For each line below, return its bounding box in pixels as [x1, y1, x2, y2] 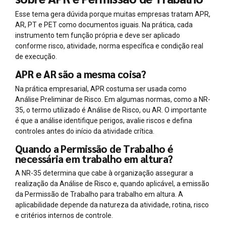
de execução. [15, 52, 57, 61]
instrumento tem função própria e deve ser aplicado [15, 31, 180, 40]
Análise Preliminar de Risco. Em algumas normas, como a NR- [15, 95, 210, 103]
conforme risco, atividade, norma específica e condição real [15, 42, 203, 50]
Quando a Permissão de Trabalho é [15, 141, 174, 155]
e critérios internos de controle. [15, 211, 113, 220]
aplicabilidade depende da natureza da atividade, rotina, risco [15, 201, 209, 209]
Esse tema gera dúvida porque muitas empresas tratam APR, [15, 10, 210, 19]
